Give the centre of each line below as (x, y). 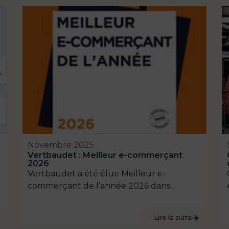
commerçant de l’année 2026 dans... (101, 186)
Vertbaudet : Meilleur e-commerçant (105, 155)
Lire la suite (173, 218)
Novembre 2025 (61, 145)
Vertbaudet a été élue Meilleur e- (97, 174)
